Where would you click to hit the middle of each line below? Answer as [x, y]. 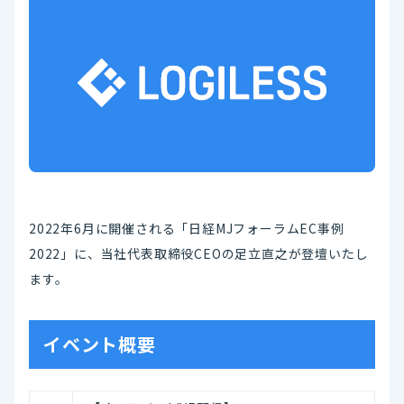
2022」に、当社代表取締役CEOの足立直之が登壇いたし [199, 253]
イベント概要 [100, 344]
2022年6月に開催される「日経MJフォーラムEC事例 [187, 228]
